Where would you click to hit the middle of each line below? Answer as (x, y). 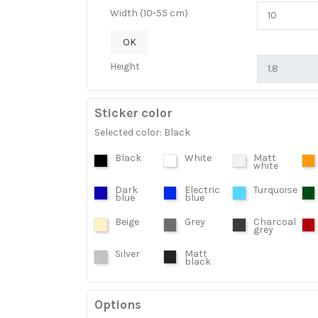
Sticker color (133, 113)
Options (118, 305)
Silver (127, 254)
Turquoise (275, 190)
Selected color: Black (142, 132)
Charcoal (275, 222)
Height (125, 67)
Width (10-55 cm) (149, 13)
